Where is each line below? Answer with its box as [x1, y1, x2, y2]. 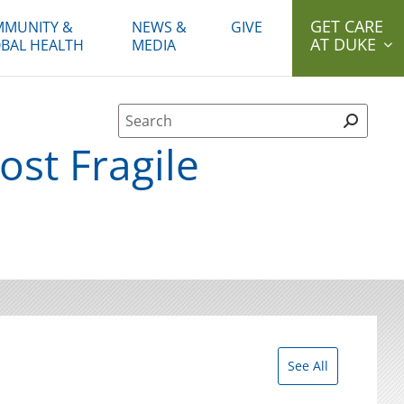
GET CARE [310, 15, 383, 37]
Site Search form [117, 100, 310, 134]
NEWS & [131, 17, 187, 37]
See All [288, 357, 328, 374]
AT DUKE [310, 33, 376, 55]
